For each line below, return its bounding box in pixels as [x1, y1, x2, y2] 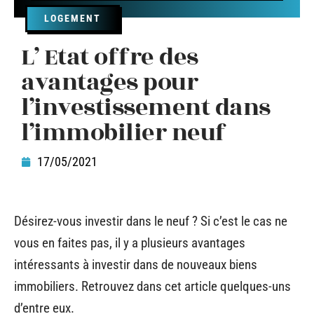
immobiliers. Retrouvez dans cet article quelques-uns [14, 278, 291, 294]
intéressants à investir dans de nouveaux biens [14, 257, 257, 273]
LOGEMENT [44, 13, 101, 24]
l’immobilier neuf [21, 115, 226, 151]
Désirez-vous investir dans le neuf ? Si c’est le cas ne [14, 213, 287, 229]
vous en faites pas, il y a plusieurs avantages [14, 235, 245, 251]
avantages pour [21, 64, 198, 100]
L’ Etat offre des [21, 39, 198, 75]
